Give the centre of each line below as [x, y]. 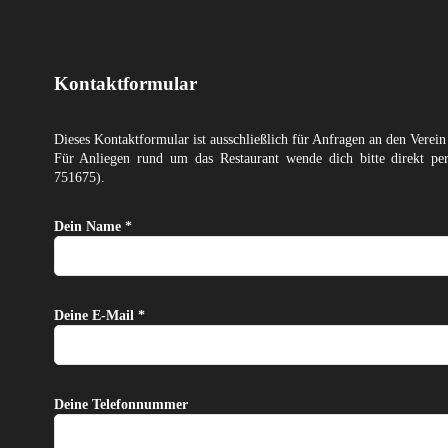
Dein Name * [92, 226]
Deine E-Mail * [99, 315]
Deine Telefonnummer [120, 404]
